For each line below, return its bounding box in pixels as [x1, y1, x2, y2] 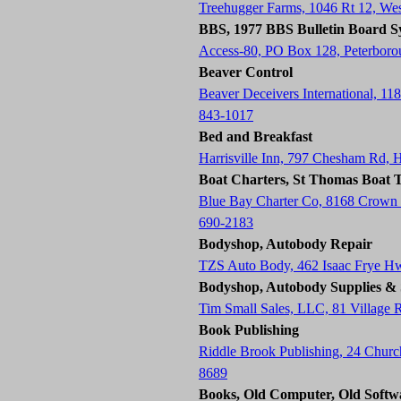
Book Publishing [199, 322, 299, 337]
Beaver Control [199, 64, 293, 80]
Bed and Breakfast [199, 129, 312, 144]
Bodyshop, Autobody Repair [199, 236, 372, 252]
